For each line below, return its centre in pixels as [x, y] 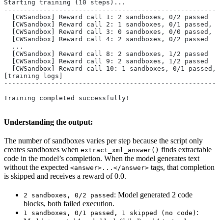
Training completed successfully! [67, 98]
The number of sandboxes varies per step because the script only [103, 140]
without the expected [37, 167]
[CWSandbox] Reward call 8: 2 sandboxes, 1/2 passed [106, 54]
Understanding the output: [48, 122]
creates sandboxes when [42, 149]
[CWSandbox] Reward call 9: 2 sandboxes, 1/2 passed [106, 61]
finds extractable [185, 149]
